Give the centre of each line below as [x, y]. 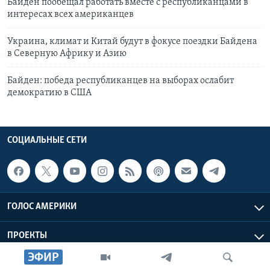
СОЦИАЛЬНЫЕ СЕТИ [47, 141]
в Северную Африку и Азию [67, 54]
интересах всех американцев [71, 15]
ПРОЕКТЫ [27, 235]
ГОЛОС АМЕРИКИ [42, 206]
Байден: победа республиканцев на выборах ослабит [121, 81]
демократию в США [49, 93]
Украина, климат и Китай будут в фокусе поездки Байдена [132, 42]
